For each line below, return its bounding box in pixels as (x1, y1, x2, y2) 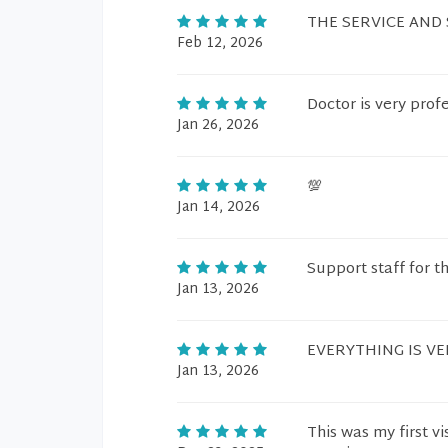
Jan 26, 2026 (177, 113, 259, 138)
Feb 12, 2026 (177, 31, 263, 56)
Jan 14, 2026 (177, 195, 260, 220)
